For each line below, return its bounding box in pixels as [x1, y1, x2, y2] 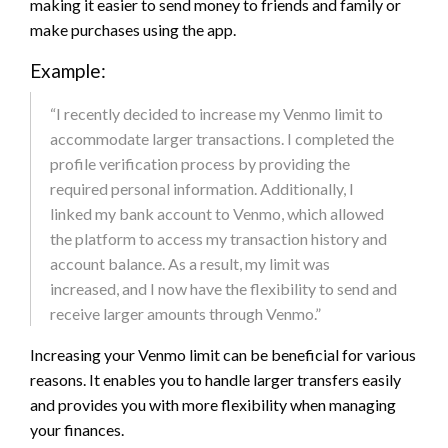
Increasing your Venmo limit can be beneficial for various [30, 345, 416, 365]
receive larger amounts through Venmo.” [50, 304, 321, 324]
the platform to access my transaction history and [50, 229, 387, 249]
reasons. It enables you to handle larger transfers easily [30, 370, 401, 390]
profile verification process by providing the [50, 154, 350, 174]
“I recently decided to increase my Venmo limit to [50, 104, 383, 124]
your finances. [30, 420, 124, 440]
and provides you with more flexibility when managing [30, 395, 396, 415]
